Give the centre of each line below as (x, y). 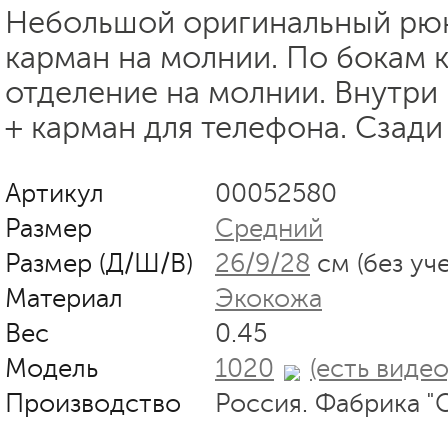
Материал (64, 298)
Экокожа (268, 298)
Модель (51, 368)
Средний (269, 228)
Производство (93, 403)
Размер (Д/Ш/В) (99, 263)
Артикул (54, 193)
